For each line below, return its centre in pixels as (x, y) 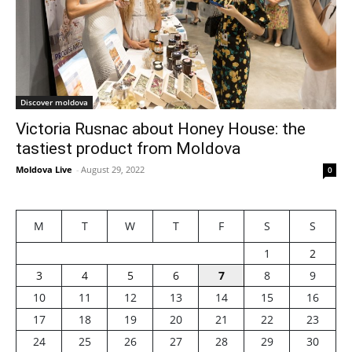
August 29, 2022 (113, 170)
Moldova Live (44, 170)
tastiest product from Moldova (128, 149)
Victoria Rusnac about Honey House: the (161, 129)
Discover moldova (54, 103)
